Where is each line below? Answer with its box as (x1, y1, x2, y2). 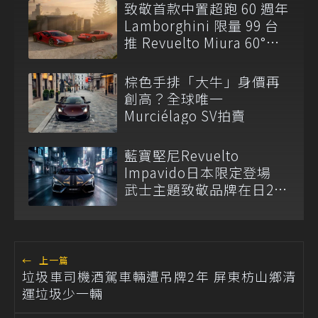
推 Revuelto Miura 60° (124, 32, 266, 52)
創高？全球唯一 (124, 89, 224, 109)
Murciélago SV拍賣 (124, 106, 246, 126)
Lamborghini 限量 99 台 (124, 15, 279, 35)
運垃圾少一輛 (22, 283, 103, 302)
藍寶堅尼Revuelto (124, 145, 239, 165)
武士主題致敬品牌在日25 (124, 179, 282, 199)
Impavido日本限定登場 (124, 162, 285, 182)
